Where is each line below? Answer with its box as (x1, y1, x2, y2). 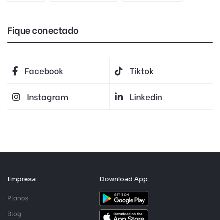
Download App (99, 174, 148, 183)
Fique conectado (7, 22, 79, 36)
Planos (7, 192, 28, 202)
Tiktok (130, 64, 154, 77)
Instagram (27, 90, 68, 103)
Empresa (7, 174, 36, 183)
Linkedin (130, 90, 162, 103)
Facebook (25, 64, 63, 77)
